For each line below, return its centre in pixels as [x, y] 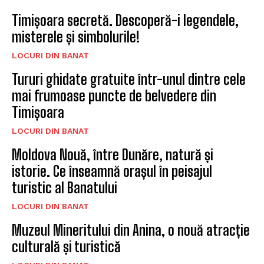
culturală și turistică [66, 247]
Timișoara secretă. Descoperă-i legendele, [125, 21]
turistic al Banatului [65, 188]
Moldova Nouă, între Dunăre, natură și [113, 155]
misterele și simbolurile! [76, 37]
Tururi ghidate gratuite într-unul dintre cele [129, 80]
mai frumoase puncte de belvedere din [114, 96]
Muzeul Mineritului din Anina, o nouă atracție [131, 230]
